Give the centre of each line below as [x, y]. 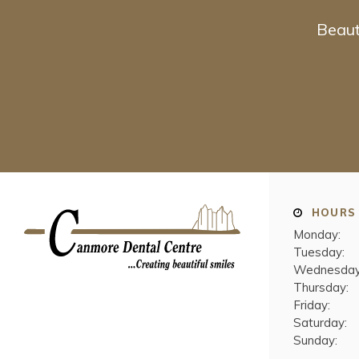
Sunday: [315, 341]
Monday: [317, 235]
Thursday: [321, 288]
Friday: [312, 305]
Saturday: [320, 323]
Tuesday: [319, 252]
